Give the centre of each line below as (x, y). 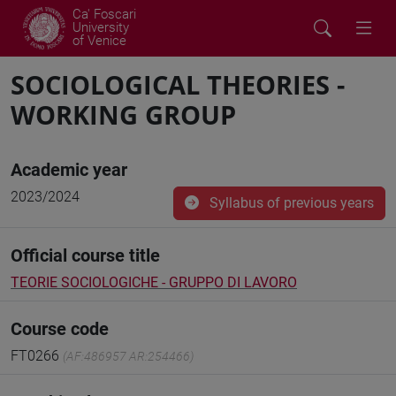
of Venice (99, 41)
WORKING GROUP (123, 114)
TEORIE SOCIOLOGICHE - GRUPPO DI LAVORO (154, 282)
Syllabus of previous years (290, 203)
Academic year (69, 170)
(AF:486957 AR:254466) (128, 356)
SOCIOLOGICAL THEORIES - (178, 84)
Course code (60, 329)
